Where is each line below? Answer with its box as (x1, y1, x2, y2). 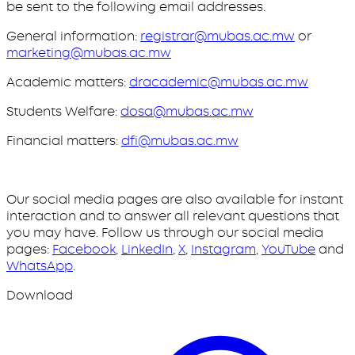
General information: (6, 28, 140, 45)
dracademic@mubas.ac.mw (129, 74, 308, 91)
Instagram (191, 241, 256, 258)
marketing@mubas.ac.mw (6, 44, 171, 62)
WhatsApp (6, 258, 73, 275)
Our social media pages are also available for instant (6, 191, 343, 208)
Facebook (52, 241, 116, 258)
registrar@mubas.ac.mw (140, 28, 295, 45)
